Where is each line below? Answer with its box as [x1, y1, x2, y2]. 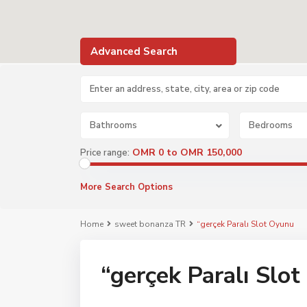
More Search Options [80, 181, 173, 193]
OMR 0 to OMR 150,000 [132, 146, 242, 159]
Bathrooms [90, 119, 137, 132]
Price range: [80, 147, 130, 159]
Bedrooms [248, 119, 293, 132]
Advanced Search [90, 45, 177, 58]
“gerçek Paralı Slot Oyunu [197, 219, 294, 230]
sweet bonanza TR [114, 219, 186, 230]
